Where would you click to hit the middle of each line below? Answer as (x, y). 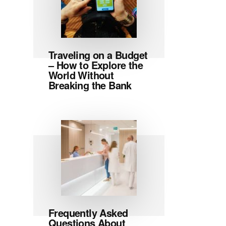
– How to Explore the (96, 65)
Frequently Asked (88, 213)
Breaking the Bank (90, 85)
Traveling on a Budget (98, 55)
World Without (81, 75)
